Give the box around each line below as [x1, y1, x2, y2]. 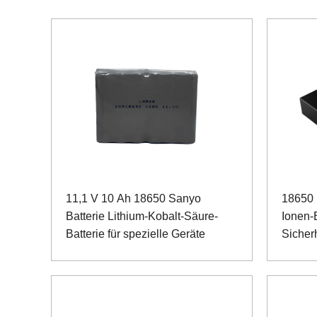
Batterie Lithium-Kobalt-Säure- [66, 209, 218, 222]
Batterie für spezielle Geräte [66, 227, 205, 240]
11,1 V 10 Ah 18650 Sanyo [66, 192, 201, 204]
